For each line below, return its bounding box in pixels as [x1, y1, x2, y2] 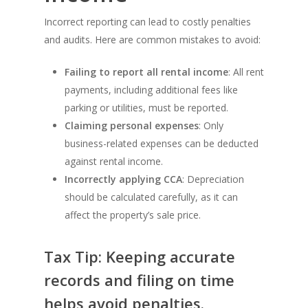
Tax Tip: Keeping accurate [44, 246, 235, 267]
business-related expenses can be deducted [65, 137, 258, 151]
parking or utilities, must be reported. [65, 101, 228, 115]
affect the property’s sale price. [65, 208, 201, 222]
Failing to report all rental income [65, 65, 228, 79]
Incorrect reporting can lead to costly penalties [44, 15, 251, 29]
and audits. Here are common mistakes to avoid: [44, 33, 261, 47]
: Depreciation [182, 173, 244, 186]
